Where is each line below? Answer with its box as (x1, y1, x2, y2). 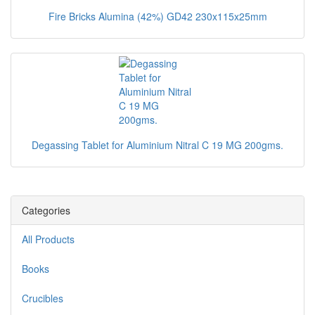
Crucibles (22, 291, 63, 305)
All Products (22, 232, 75, 246)
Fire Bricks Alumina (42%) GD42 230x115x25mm (48, 9, 267, 23)
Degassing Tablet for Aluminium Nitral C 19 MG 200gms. (32, 138, 283, 152)
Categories (22, 203, 70, 217)
